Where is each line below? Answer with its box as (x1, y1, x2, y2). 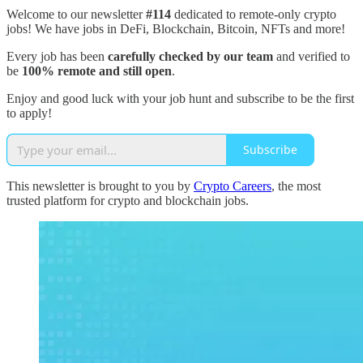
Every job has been (6, 49, 108, 63)
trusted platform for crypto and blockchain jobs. (6, 193, 249, 207)
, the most (271, 178, 321, 193)
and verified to (273, 49, 350, 63)
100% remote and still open (19, 63, 172, 78)
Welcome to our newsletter (6, 6, 146, 21)
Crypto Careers (194, 178, 271, 193)
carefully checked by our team (108, 49, 273, 63)
